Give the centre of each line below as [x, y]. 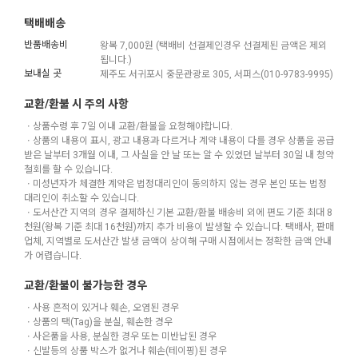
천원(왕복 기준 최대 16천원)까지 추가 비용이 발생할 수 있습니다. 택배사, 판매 [179, 227]
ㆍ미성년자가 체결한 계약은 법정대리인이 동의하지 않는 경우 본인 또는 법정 [175, 184]
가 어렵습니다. [53, 256]
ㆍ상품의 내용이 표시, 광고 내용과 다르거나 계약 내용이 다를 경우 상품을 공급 [179, 141]
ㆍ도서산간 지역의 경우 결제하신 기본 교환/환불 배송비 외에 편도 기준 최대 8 [178, 213]
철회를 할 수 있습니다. [68, 170]
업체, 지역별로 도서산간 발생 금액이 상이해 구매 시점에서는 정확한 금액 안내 [178, 242]
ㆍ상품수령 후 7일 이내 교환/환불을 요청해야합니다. [128, 127]
